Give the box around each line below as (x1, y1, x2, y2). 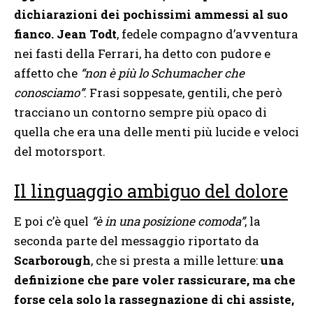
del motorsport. (14, 143, 105, 159)
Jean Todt (57, 25, 117, 42)
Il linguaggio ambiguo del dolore (14, 179, 288, 203)
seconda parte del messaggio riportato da (14, 232, 259, 249)
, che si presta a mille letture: (91, 252, 261, 268)
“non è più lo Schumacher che (80, 64, 245, 81)
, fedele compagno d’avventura (117, 25, 298, 42)
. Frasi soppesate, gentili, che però (84, 84, 282, 101)
